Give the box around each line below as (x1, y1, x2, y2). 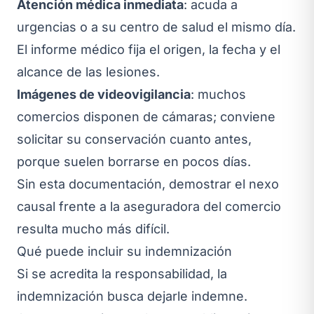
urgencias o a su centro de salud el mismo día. (17, 19, 296, 34)
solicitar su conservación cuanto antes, (17, 131, 252, 146)
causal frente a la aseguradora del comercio (17, 198, 281, 214)
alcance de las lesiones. (17, 64, 160, 79)
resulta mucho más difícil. (17, 221, 170, 236)
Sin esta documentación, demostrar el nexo (17, 176, 279, 191)
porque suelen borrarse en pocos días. (17, 153, 251, 169)
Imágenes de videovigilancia (17, 86, 191, 102)
